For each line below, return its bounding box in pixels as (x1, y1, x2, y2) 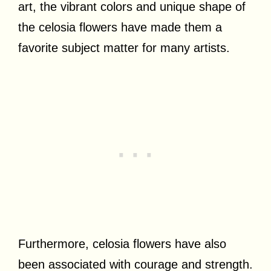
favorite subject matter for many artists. (18, 41, 230, 54)
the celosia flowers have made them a (18, 20, 222, 34)
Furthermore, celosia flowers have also (18, 237, 226, 250)
